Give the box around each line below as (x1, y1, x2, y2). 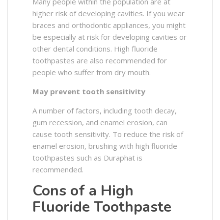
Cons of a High (32, 181, 134, 201)
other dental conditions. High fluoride (32, 44, 158, 54)
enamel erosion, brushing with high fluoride (32, 141, 177, 151)
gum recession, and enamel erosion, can (32, 117, 167, 128)
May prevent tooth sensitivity (32, 86, 145, 97)
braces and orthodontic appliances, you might (32, 20, 186, 30)
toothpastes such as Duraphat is (32, 153, 142, 163)
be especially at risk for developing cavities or (32, 32, 187, 42)
